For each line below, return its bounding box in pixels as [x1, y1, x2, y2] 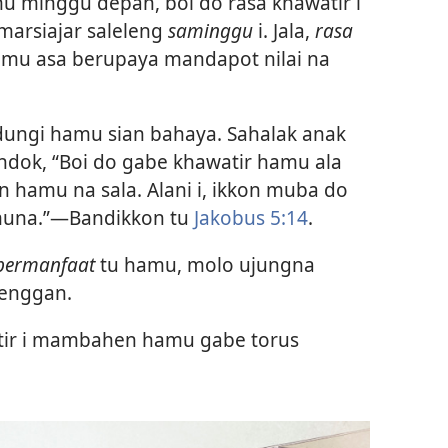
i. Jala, [253, 16, 315, 44]
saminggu [168, 16, 253, 44]
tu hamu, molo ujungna [95, 251, 315, 279]
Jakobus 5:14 [194, 203, 308, 231]
